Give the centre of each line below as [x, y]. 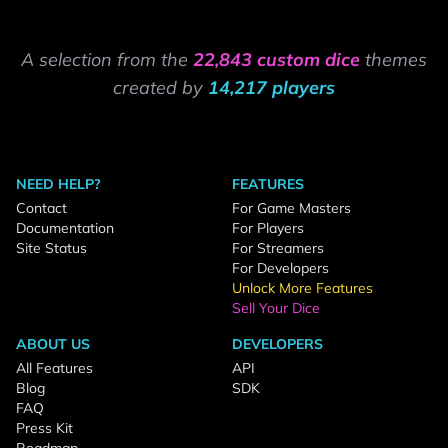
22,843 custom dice [276, 59]
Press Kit [44, 428]
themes [393, 59]
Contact [41, 208]
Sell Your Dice [276, 308]
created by [160, 87]
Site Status [51, 248]
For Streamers [278, 248]
